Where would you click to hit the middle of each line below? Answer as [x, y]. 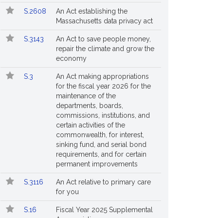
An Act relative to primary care [103, 182]
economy [71, 58]
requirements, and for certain [101, 154]
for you [67, 192]
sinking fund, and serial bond [101, 145]
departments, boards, [90, 106]
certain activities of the [91, 125]
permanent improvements [97, 164]
